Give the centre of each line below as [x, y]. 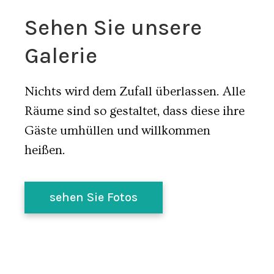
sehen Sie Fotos [94, 197]
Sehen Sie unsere [113, 28]
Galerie [61, 56]
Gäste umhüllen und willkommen [117, 131]
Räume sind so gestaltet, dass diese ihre [135, 111]
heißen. [45, 150]
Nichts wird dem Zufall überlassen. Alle [135, 91]
